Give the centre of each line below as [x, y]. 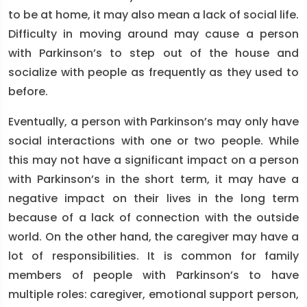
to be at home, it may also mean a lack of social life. [153, 15]
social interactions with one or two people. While [153, 141]
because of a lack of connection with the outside [153, 218]
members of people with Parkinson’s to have [153, 275]
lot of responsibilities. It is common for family [153, 256]
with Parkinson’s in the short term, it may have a [153, 179]
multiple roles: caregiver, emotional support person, [153, 294]
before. [28, 91]
